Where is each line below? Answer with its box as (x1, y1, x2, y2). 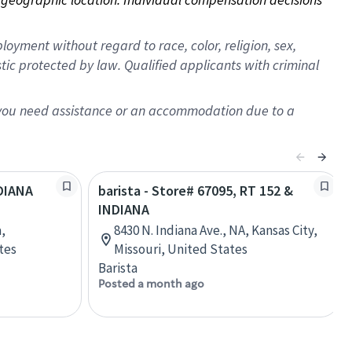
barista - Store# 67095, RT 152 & (98, 181, 293, 200)
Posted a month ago (98, 277, 204, 291)
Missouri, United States (114, 240, 247, 258)
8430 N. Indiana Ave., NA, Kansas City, (114, 222, 317, 239)
